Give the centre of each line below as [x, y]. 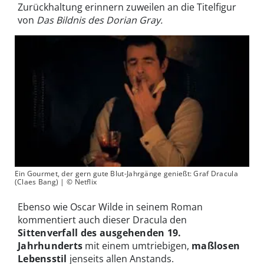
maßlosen [216, 246]
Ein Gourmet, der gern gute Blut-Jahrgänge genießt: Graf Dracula [126, 174]
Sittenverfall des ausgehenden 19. [100, 233]
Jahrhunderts [50, 246]
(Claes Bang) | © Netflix [56, 182]
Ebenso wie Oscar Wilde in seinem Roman [110, 207]
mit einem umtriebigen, [137, 246]
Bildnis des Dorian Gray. [109, 20]
